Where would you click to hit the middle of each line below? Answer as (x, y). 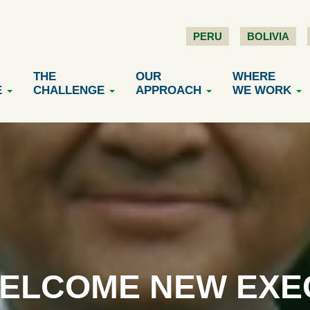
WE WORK (262, 90)
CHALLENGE (69, 90)
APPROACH (168, 90)
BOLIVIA (268, 37)
